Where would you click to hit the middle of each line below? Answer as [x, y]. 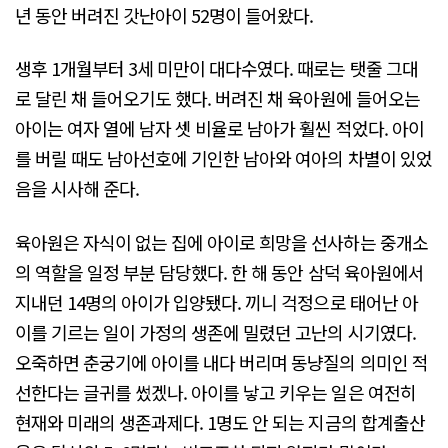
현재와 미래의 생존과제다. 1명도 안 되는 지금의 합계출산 [220, 421]
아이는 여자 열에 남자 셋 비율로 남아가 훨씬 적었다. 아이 [219, 128]
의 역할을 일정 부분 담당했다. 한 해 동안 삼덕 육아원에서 [219, 271]
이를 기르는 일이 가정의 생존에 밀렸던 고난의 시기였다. [215, 331]
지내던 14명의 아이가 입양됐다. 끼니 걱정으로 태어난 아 [216, 301]
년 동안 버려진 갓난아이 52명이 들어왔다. [164, 15]
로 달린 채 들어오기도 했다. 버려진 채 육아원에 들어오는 [217, 98]
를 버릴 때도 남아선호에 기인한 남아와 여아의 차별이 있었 [223, 158]
